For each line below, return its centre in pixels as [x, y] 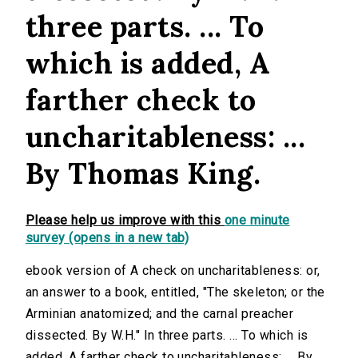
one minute [257, 221]
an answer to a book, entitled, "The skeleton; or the [175, 292]
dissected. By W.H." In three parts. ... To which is [167, 336]
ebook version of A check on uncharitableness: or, [173, 271]
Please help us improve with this [125, 221]
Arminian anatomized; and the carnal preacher [160, 314]
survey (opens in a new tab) [107, 238]
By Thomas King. [143, 173]
